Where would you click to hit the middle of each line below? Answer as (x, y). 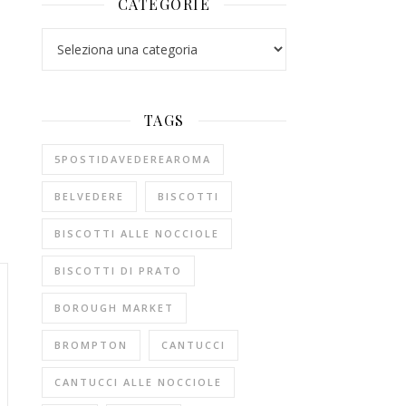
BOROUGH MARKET (114, 308)
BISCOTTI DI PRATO (118, 271)
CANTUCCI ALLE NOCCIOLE (138, 382)
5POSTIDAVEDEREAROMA (133, 159)
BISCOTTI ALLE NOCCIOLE (137, 233)
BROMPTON (91, 345)
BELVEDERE (89, 196)
